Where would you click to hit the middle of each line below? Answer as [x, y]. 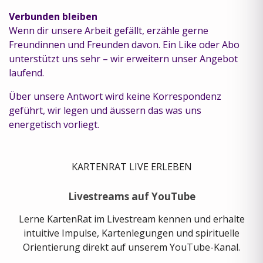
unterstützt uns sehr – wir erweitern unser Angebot [123, 58]
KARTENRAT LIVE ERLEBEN [131, 166]
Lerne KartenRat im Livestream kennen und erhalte [131, 219]
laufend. [26, 73]
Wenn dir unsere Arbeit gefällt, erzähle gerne [109, 30]
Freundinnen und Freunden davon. [86, 44]
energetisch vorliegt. [55, 124]
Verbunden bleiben [53, 16]
